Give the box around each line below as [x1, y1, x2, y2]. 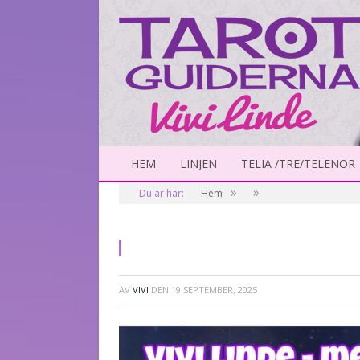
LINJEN [180, 156, 217, 171]
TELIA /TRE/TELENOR [241, 156, 355, 171]
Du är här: [139, 186, 184, 200]
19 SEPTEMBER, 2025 [171, 284, 257, 296]
